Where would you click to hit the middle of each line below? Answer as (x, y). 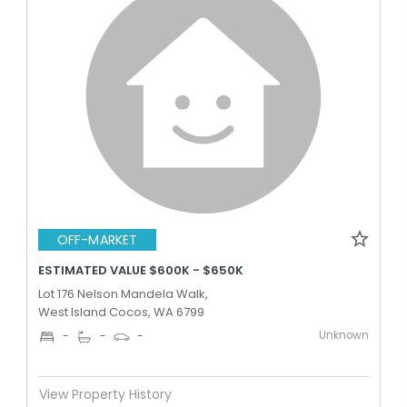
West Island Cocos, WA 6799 (121, 312)
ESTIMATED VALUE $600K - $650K (141, 270)
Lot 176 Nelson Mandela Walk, (123, 293)
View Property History (105, 394)
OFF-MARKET (97, 240)
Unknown (344, 335)
